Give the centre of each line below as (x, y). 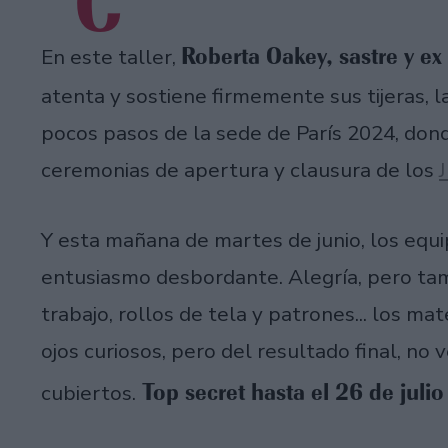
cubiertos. (88, 392)
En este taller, (111, 57)
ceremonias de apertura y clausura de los (240, 170)
